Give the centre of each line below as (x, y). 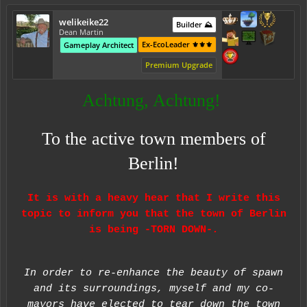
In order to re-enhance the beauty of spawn (153, 273)
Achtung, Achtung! (153, 100)
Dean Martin (81, 32)
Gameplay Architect (99, 45)
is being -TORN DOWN (147, 230)
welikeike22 (84, 22)
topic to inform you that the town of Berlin (153, 214)
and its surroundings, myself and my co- (153, 289)
